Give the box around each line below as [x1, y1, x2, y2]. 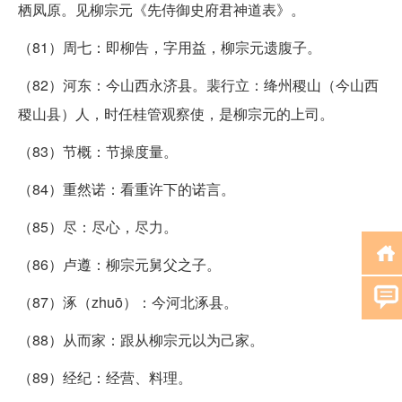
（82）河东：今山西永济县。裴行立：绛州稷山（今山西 [18, 74, 379, 95]
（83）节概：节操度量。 [18, 140, 178, 162]
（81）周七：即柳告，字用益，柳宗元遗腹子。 [18, 36, 321, 57]
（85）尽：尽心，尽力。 [18, 215, 178, 237]
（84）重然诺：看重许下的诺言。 [18, 178, 235, 199]
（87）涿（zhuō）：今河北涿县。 [18, 291, 238, 312]
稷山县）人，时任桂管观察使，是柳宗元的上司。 [18, 102, 334, 124]
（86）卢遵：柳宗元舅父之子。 [18, 253, 221, 275]
